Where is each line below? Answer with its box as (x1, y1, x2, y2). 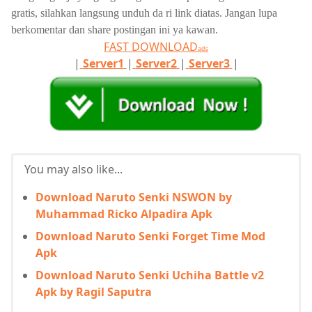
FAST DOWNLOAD (104, 39, 198, 55)
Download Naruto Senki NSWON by (36, 189, 232, 205)
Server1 (82, 56, 124, 72)
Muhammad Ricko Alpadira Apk (36, 205, 212, 221)
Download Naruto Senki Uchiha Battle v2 (36, 267, 264, 283)
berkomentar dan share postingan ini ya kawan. (11, 24, 218, 36)
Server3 (188, 56, 230, 72)
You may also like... (24, 161, 123, 177)
